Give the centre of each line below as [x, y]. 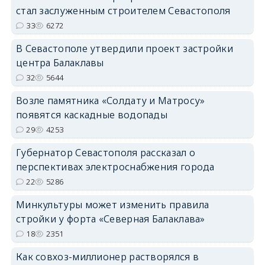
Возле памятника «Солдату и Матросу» [110, 101]
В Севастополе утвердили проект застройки [124, 49]
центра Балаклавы [60, 63]
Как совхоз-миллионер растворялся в [107, 257]
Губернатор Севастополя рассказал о [106, 153]
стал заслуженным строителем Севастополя [123, 11]
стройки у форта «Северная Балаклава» [110, 219]
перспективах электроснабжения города [115, 167]
